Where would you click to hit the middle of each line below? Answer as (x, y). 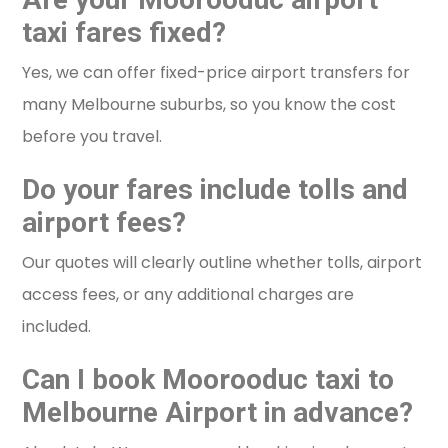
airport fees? (104, 223)
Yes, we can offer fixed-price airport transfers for (216, 73)
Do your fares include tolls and (215, 190)
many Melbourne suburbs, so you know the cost (209, 105)
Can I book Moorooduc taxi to (208, 380)
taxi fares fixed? (124, 33)
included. (57, 327)
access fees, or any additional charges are (188, 295)
